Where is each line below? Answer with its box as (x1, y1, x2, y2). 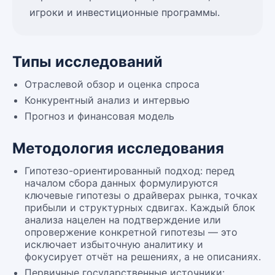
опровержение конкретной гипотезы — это (25, 226, 238, 238)
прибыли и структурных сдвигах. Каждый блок (25, 201, 255, 214)
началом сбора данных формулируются (25, 177, 218, 189)
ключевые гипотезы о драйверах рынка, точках (25, 189, 258, 201)
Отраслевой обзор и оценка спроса (25, 78, 199, 90)
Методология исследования (12, 139, 224, 157)
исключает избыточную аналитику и (25, 238, 203, 250)
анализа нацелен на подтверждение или (25, 214, 221, 226)
